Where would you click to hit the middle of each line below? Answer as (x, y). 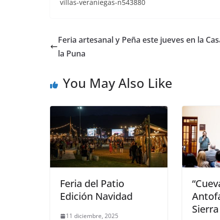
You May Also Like (118, 83)
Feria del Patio (92, 184)
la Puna (72, 53)
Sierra (205, 209)
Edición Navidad (96, 196)
